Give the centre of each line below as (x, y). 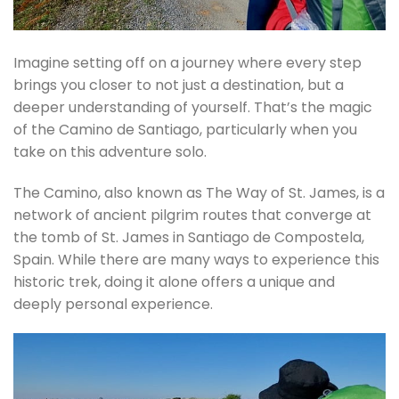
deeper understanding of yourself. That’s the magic (193, 107)
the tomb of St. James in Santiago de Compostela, (189, 237)
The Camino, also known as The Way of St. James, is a (199, 192)
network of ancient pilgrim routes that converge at (192, 215)
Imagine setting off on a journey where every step (187, 62)
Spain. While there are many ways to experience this (196, 259)
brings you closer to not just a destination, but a (179, 85)
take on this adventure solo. (110, 151)
